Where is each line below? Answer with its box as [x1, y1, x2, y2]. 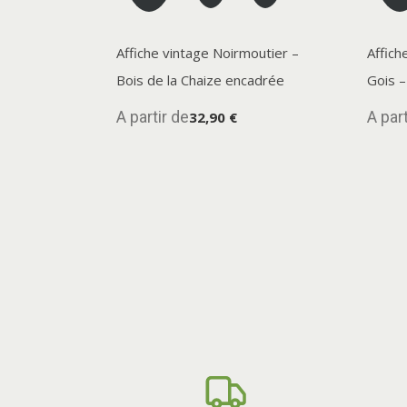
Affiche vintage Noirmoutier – [116, 43, 299, 62]
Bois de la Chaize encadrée [116, 70, 284, 89]
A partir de [116, 106, 189, 126]
